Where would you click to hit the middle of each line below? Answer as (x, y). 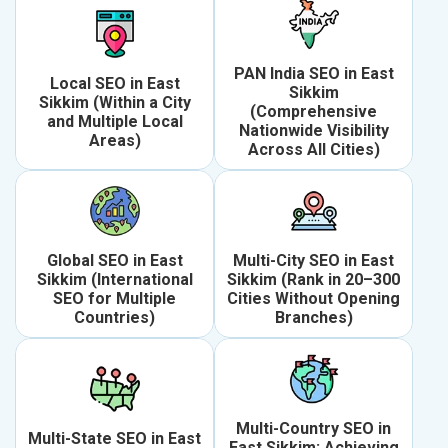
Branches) (313, 318)
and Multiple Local (114, 121)
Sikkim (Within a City (114, 102)
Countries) (114, 318)
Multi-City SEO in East (313, 261)
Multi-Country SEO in (313, 429)
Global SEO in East (114, 261)
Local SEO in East (114, 83)
